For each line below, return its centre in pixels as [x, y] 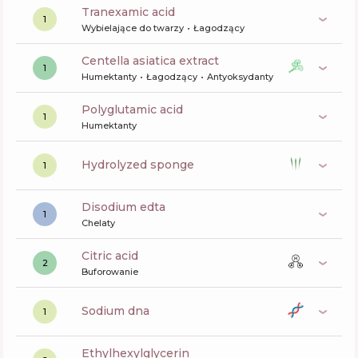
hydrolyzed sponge [143, 164]
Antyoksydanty [240, 77]
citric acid [114, 256]
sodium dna [119, 310]
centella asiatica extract [154, 61]
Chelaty [98, 223]
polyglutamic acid [137, 109]
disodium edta [128, 207]
